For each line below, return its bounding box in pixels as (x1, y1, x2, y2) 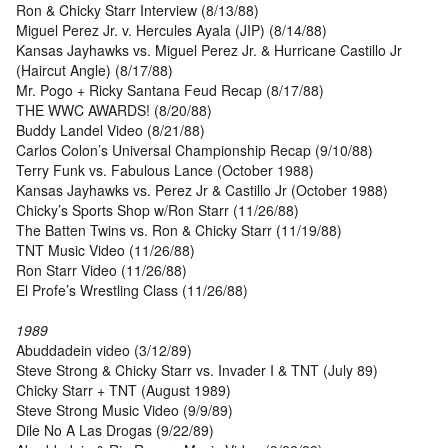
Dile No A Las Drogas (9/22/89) (16, 420, 214, 441)
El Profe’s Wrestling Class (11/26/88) (16, 280, 248, 301)
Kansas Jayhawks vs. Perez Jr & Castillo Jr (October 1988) (16, 180, 388, 201)
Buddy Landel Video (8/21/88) (16, 120, 205, 141)
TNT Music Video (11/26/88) (16, 240, 195, 261)
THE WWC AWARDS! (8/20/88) (16, 100, 212, 121)
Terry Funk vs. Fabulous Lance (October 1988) (16, 160, 314, 181)
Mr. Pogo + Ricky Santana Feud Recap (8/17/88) (16, 80, 324, 101)
